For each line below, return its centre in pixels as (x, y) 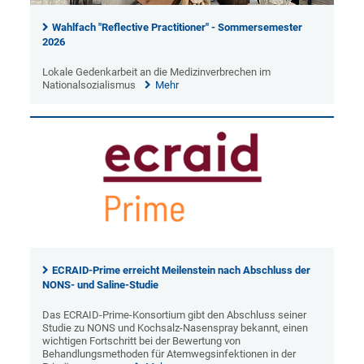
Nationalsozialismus (89, 85)
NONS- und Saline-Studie (101, 284)
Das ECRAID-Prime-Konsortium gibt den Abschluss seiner (175, 314)
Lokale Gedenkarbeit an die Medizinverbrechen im (157, 72)
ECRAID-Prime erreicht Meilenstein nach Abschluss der (182, 270)
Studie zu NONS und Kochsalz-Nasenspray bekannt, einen (175, 327)
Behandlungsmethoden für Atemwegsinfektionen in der (169, 353)
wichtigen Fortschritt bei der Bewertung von (142, 340)
